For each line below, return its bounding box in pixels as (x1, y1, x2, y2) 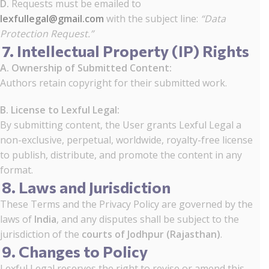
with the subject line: (104, 12, 201, 25)
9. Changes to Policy (2, 242, 148, 261)
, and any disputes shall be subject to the (56, 213, 239, 226)
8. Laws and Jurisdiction (2, 178, 171, 196)
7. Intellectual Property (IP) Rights (2, 41, 249, 60)
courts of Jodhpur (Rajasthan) (82, 228, 220, 241)
